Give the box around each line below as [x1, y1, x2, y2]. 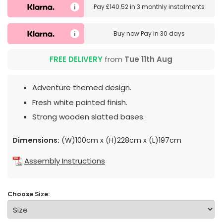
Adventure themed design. [32, 82, 131, 93]
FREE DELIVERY [50, 54, 103, 65]
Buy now [113, 29, 141, 38]
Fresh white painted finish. [32, 97, 127, 108]
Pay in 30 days [141, 29, 185, 38]
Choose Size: [7, 190, 50, 199]
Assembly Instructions [24, 156, 105, 166]
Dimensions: [12, 135, 59, 146]
